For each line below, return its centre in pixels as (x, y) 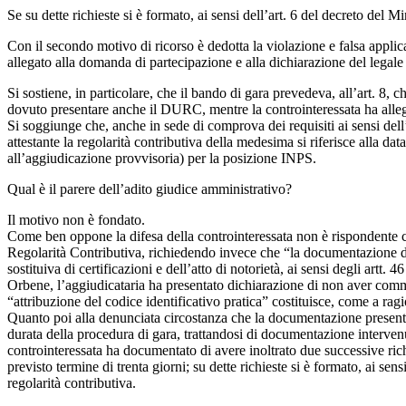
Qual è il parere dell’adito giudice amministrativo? (150, 188)
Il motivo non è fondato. (76, 219)
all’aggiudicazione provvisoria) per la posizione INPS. (162, 158)
